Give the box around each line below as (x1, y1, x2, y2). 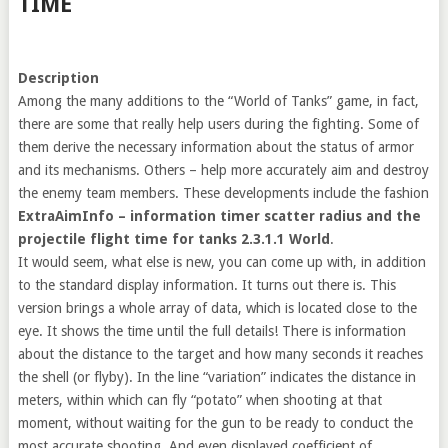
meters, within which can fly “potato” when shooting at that (17, 392, 382, 408)
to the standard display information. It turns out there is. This (17, 277, 396, 293)
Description (17, 70, 99, 86)
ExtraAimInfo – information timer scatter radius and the (17, 208, 421, 224)
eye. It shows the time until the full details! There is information (17, 323, 406, 339)
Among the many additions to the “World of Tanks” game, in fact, (17, 93, 419, 109)
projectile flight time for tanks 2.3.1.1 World (17, 231, 330, 247)
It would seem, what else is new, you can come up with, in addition (17, 254, 426, 270)
